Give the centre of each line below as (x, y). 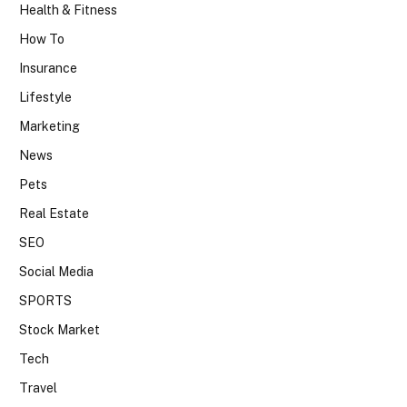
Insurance (48, 69)
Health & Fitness (68, 10)
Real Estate (54, 214)
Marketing (50, 127)
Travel (38, 388)
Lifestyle (45, 98)
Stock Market (60, 330)
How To (42, 40)
